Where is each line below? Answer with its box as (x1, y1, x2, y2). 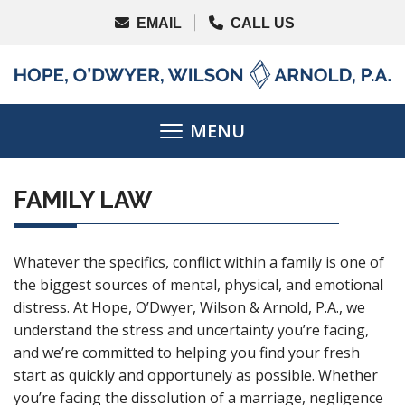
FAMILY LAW (14, 186, 152, 214)
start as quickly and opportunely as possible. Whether (14, 365, 378, 386)
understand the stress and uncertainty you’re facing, (14, 320, 369, 341)
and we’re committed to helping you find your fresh (14, 343, 360, 363)
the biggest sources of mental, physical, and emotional (14, 275, 383, 296)
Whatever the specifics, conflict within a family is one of (14, 252, 384, 273)
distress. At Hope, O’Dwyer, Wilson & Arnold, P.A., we (14, 297, 365, 318)
